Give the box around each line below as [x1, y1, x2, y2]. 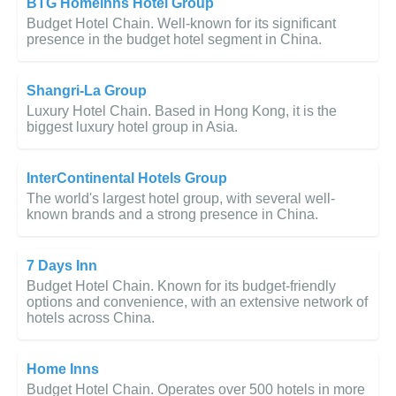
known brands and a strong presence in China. [27, 207, 318, 223]
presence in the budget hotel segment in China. [27, 32, 322, 48]
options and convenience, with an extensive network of [27, 294, 368, 310]
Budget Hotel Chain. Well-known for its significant [27, 16, 336, 32]
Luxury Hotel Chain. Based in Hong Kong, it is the [27, 103, 337, 119]
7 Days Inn [27, 258, 97, 274]
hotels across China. [27, 310, 155, 326]
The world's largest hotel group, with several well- [27, 191, 335, 207]
